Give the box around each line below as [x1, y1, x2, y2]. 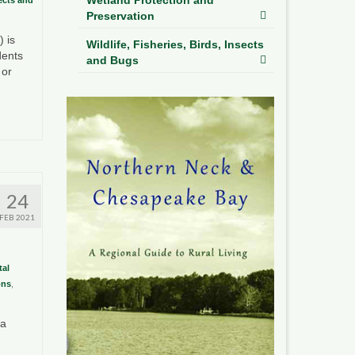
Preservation [86, 9, 155, 22]
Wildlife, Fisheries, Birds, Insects [86, 37, 264, 51]
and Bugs [86, 53, 139, 67]
